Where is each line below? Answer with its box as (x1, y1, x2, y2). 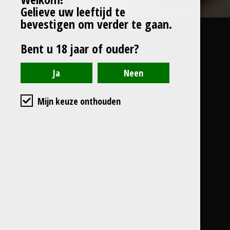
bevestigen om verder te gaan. (21, 15, 172, 32)
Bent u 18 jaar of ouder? (21, 40, 139, 57)
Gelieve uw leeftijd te (21, 3, 125, 20)
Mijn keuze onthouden (37, 95, 121, 107)
